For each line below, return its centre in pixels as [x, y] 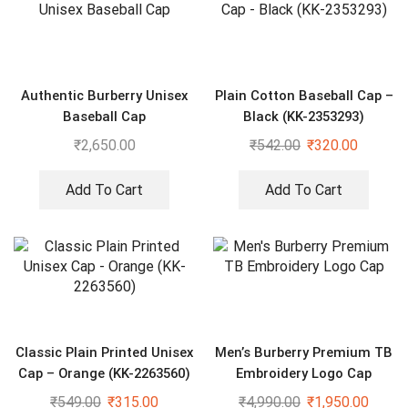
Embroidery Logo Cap [304, 373]
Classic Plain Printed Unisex [104, 352]
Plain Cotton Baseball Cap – [304, 95]
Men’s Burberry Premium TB [304, 352]
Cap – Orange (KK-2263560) [104, 373]
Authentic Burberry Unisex [104, 95]
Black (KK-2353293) [304, 116]
